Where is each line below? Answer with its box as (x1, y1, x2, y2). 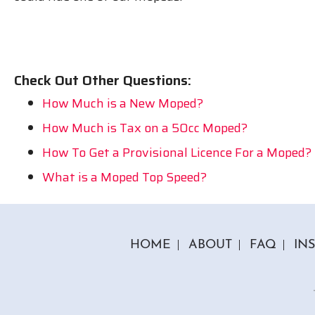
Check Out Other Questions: (14, 68, 191, 91)
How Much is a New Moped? (42, 93, 203, 113)
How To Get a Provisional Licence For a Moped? (42, 142, 311, 162)
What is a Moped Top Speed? (42, 167, 207, 187)
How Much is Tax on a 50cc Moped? (42, 117, 247, 138)
